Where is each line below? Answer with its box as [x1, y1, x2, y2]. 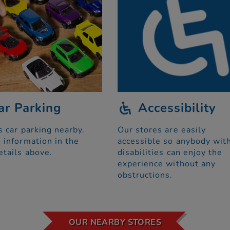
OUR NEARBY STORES [68, 217, 162, 228]
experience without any [118, 158, 216, 170]
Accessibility [138, 100, 217, 117]
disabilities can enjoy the [118, 147, 223, 159]
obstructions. [118, 169, 173, 181]
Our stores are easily [118, 124, 206, 136]
